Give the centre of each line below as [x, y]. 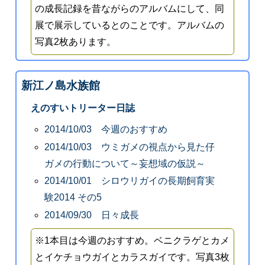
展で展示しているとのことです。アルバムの [130, 25]
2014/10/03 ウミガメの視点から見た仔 [130, 147]
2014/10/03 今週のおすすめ [106, 130]
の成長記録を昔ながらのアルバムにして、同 [130, 9]
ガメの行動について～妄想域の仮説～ [125, 163]
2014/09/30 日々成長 [92, 215]
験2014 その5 [73, 198]
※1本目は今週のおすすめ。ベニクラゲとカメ [132, 241]
